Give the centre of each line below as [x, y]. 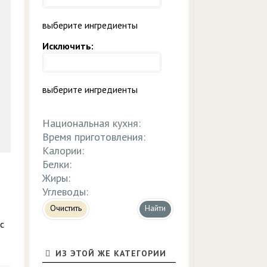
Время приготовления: [94, 137]
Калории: [63, 150]
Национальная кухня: [91, 123]
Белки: [57, 164]
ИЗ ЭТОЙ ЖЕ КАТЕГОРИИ [109, 253]
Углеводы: [65, 192]
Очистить [66, 208]
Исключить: [68, 46]
